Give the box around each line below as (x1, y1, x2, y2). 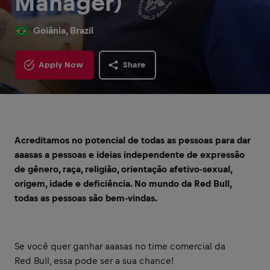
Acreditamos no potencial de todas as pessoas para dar (14, 135, 251, 145)
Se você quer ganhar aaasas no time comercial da (14, 241, 225, 251)
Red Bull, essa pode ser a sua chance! (14, 256, 177, 266)
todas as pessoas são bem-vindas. (14, 193, 157, 203)
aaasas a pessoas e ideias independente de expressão (14, 149, 245, 160)
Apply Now (39, 60, 83, 69)
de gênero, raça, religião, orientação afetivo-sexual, (14, 164, 232, 174)
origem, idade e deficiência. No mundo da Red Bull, (14, 178, 231, 189)
